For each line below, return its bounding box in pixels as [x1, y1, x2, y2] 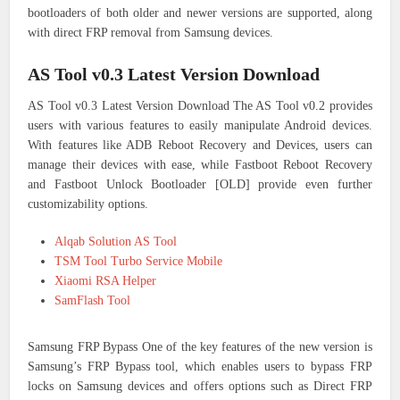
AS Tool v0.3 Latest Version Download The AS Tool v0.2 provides [28, 98, 372, 112]
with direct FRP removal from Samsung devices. [28, 25, 274, 39]
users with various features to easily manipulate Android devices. [28, 118, 372, 132]
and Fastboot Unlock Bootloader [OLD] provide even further [28, 177, 372, 191]
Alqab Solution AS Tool [54, 234, 178, 248]
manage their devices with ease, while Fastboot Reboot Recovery [28, 157, 372, 171]
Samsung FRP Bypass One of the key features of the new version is [28, 339, 372, 354]
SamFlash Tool [54, 293, 131, 307]
